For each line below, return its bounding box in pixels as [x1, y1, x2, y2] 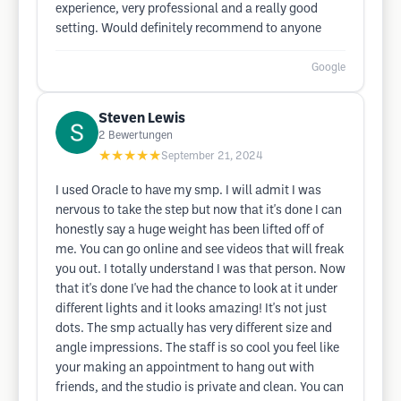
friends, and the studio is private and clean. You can [55, 382, 344, 394]
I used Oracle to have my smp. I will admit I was [55, 185, 321, 197]
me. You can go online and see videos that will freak [55, 244, 344, 256]
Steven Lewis [98, 112, 185, 125]
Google [311, 63, 346, 73]
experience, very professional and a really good [55, 4, 318, 15]
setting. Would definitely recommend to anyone [55, 23, 321, 35]
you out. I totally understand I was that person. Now [55, 264, 346, 276]
